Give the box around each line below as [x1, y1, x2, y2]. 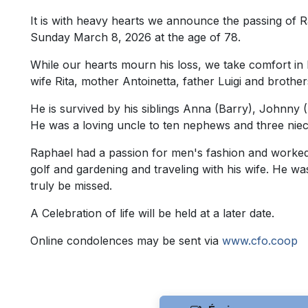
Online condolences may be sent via [30, 234, 222, 248]
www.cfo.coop [222, 234, 298, 248]
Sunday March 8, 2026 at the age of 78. [30, 30, 241, 45]
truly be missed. [30, 179, 115, 193]
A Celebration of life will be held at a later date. [30, 206, 274, 221]
